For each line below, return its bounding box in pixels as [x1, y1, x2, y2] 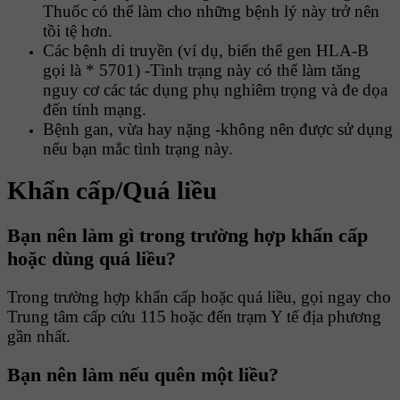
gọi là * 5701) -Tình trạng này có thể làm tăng [43, 60, 361, 79]
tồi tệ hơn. [43, 21, 112, 40]
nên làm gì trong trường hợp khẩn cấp [41, 224, 368, 247]
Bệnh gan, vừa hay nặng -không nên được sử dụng [43, 119, 393, 138]
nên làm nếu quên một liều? [46, 362, 279, 386]
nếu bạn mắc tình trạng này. [43, 138, 233, 158]
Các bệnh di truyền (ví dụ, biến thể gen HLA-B [43, 40, 369, 60]
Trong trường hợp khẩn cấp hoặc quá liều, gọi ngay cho [7, 287, 391, 307]
